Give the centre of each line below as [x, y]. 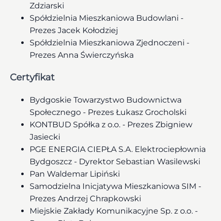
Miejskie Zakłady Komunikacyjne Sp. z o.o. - [114, 211]
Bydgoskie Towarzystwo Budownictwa [106, 100]
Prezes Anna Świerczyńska [82, 55]
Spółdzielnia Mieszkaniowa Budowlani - [107, 18]
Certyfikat [32, 77]
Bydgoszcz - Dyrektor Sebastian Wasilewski [115, 162]
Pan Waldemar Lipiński [75, 174]
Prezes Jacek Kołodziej [74, 30]
